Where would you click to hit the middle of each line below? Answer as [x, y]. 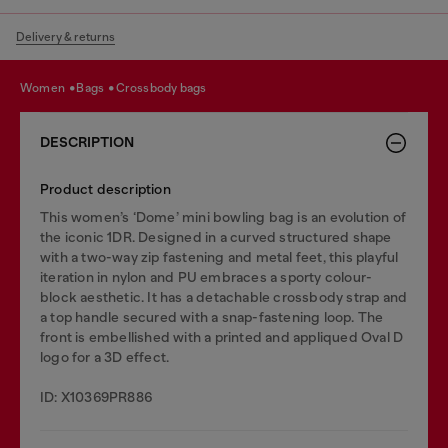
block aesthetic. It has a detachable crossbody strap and [224, 297]
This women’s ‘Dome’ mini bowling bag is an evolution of [223, 217]
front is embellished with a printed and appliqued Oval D [222, 337]
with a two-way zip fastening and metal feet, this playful [219, 257]
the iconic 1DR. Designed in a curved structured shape [216, 237]
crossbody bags [165, 87]
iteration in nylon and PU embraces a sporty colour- [206, 277]
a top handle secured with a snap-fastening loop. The [212, 317]
